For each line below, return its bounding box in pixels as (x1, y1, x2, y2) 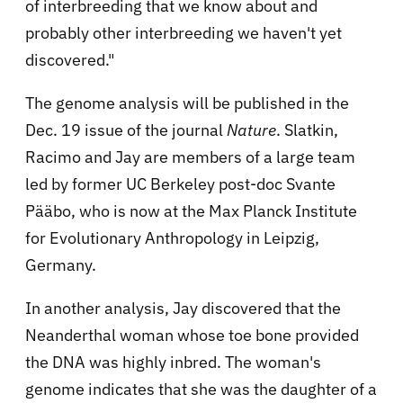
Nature (227, 120, 276, 141)
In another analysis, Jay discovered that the (25, 298, 341, 319)
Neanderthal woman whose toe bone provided (25, 325, 359, 346)
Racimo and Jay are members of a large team (25, 147, 355, 168)
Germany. (25, 255, 96, 276)
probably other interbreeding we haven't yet (25, 22, 342, 44)
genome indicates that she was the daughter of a (25, 379, 377, 400)
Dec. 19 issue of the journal (25, 120, 227, 141)
